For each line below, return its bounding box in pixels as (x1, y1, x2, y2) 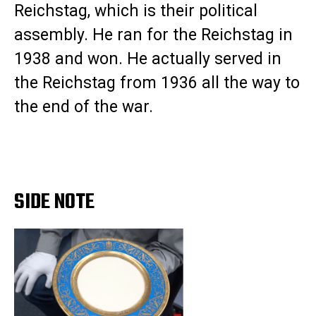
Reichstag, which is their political (14, 1, 257, 21)
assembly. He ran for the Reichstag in (14, 25, 293, 45)
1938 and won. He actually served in (14, 49, 281, 69)
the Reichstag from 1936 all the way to (14, 73, 300, 93)
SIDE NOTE (14, 186, 95, 220)
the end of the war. (14, 97, 157, 117)
